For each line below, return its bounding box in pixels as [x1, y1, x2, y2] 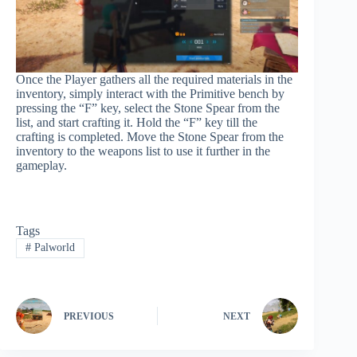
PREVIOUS [64, 311, 114, 323]
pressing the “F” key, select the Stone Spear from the [16, 101, 280, 116]
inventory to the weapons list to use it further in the [16, 144, 270, 159]
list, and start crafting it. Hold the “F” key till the [16, 116, 257, 130]
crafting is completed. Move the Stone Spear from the [16, 130, 284, 144]
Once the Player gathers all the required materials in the [16, 73, 292, 87]
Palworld [30, 241, 75, 254]
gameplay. [16, 159, 67, 173]
